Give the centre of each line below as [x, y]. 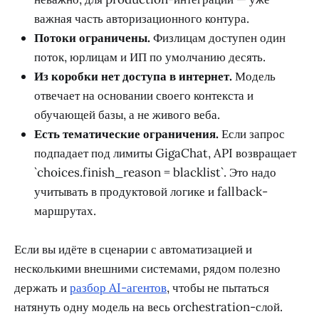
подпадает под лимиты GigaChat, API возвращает [165, 153]
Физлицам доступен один [218, 37]
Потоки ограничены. [92, 37]
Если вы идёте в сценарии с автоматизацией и [133, 249]
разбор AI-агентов [118, 287]
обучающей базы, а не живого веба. [127, 114]
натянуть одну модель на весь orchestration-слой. [148, 307]
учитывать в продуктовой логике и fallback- [151, 191]
